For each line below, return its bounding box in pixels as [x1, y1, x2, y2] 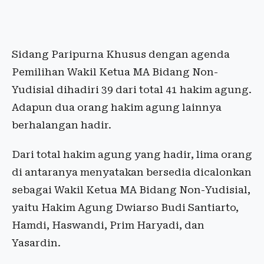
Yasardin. [12, 237, 61, 249]
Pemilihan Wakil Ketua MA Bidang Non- [12, 66, 218, 78]
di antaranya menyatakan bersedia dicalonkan [12, 166, 252, 179]
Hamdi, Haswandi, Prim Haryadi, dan [12, 219, 204, 232]
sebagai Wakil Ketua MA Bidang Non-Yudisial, [12, 184, 250, 196]
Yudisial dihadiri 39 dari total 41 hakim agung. [12, 84, 252, 96]
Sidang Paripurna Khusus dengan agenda [12, 48, 230, 61]
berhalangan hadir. [12, 119, 111, 131]
